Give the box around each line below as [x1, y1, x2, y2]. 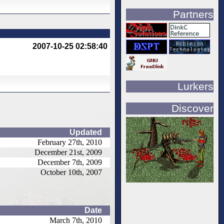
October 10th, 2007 [40, 167, 102, 176]
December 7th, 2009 [37, 157, 102, 166]
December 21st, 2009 [34, 147, 102, 156]
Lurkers [177, 80, 213, 92]
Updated [69, 127, 102, 136]
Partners [173, 8, 213, 20]
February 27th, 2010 [37, 137, 102, 146]
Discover [171, 102, 213, 114]
